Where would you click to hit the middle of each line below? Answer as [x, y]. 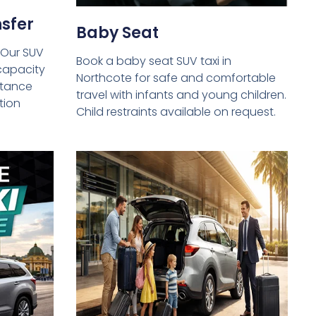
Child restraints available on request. [176, 112]
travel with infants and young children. [181, 95]
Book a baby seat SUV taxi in [153, 61]
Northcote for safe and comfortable [176, 78]
